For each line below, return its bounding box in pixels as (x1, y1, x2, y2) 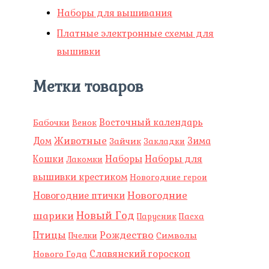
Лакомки (66, 154, 103, 165)
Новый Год (76, 209, 134, 223)
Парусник (137, 211, 177, 222)
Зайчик (109, 136, 141, 147)
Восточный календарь (99, 116, 203, 128)
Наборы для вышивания (57, 7, 172, 19)
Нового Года (33, 249, 87, 260)
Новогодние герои (130, 172, 207, 183)
